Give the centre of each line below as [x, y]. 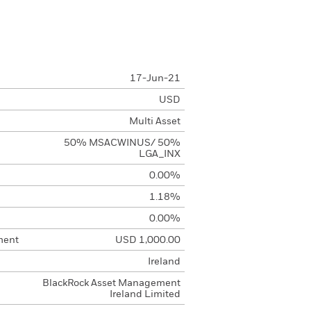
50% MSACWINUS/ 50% [122, 143]
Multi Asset [154, 121]
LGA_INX [159, 154]
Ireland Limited [145, 294]
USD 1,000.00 [148, 240]
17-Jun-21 [155, 78]
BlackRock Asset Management [111, 283]
